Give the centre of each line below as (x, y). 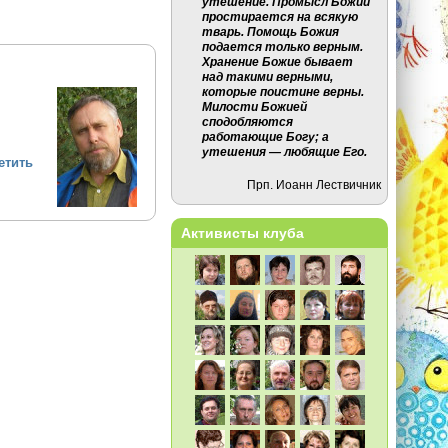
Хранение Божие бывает (278, 62)
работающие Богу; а (266, 137)
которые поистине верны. (283, 92)
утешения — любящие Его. (285, 152)
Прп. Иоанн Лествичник (314, 184)
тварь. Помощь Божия (271, 32)
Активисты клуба (243, 233)
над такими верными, (268, 77)
